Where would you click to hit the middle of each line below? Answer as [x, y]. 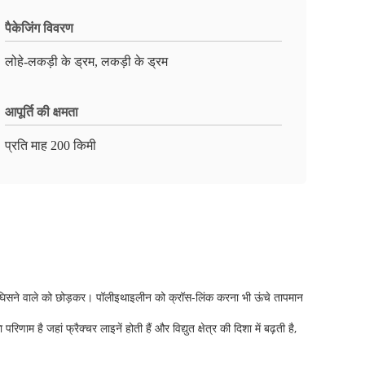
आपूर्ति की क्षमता [42, 112]
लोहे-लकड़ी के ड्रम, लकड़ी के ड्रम [86, 62]
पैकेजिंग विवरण [39, 28]
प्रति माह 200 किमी [51, 145]
